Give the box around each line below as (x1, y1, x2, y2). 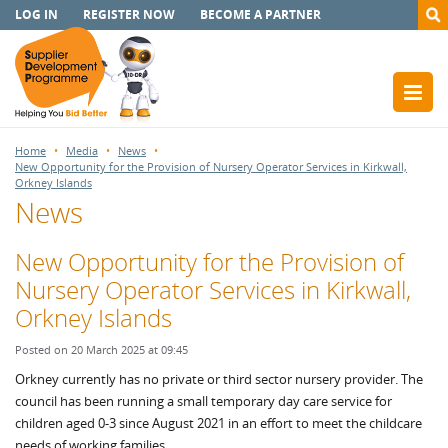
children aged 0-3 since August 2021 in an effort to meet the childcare (15, 414, 422, 432)
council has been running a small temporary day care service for (15, 392, 392, 410)
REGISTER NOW (83, 6, 175, 23)
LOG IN (15, 6, 58, 23)
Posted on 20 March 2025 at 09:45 (15, 342, 188, 357)
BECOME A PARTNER (200, 6, 321, 23)
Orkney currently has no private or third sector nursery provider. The (15, 370, 423, 388)
